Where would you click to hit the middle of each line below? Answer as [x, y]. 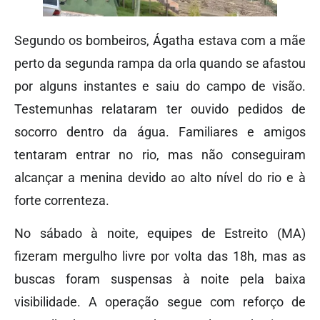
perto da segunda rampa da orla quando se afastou [160, 63]
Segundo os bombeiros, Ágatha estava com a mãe [160, 40]
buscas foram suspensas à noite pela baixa [160, 279]
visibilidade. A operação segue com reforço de [160, 302]
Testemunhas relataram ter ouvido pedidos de [160, 109]
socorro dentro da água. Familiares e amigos [160, 131]
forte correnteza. [62, 200]
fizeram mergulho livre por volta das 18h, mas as [160, 256]
